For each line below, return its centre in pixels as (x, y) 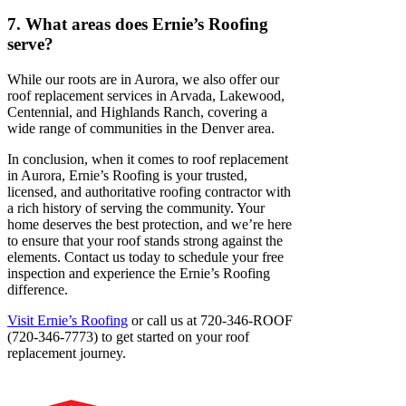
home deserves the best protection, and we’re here (150, 224)
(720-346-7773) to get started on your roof (128, 336)
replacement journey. (67, 353)
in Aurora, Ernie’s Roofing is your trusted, (127, 175)
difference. (38, 289)
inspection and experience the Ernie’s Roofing (139, 273)
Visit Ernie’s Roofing (68, 320)
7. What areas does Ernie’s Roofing (138, 24)
